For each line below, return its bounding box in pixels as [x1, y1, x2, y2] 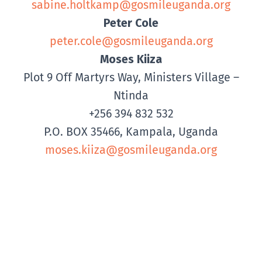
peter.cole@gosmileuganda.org [49, 34, 213, 48]
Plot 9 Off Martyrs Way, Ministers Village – [23, 70, 239, 84]
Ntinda [113, 88, 149, 102]
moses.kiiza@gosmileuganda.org [45, 143, 217, 157]
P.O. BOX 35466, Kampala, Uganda [44, 125, 218, 139]
